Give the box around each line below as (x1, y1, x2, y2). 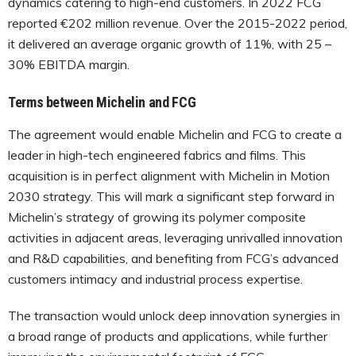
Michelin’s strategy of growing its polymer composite (8, 208, 306, 225)
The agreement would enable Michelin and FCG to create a (8, 126, 342, 142)
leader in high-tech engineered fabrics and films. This (8, 146, 306, 163)
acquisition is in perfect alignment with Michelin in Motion (8, 167, 330, 184)
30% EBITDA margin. (8, 56, 130, 72)
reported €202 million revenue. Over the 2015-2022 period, (8, 14, 347, 31)
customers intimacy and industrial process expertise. (8, 270, 303, 287)
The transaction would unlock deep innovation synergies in (8, 307, 340, 323)
